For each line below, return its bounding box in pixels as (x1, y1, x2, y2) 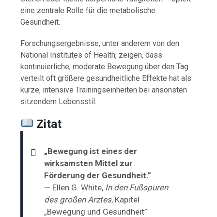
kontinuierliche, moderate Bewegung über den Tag (20, 62, 189, 71)
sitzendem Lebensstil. (20, 96, 97, 106)
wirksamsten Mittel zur (44, 158, 133, 168)
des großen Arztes (44, 194, 112, 204)
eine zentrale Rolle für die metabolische (20, 5, 156, 15)
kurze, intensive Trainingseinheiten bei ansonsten (20, 85, 187, 94)
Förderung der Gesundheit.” (44, 170, 152, 180)
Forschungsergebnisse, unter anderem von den (20, 38, 180, 48)
